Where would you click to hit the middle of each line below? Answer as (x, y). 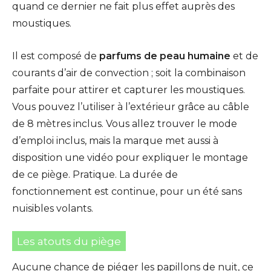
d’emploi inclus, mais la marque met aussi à (115, 140)
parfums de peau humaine (165, 56)
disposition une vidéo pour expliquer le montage (130, 157)
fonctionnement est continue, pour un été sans (127, 191)
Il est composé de (56, 56)
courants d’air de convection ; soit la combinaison (129, 73)
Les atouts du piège (69, 241)
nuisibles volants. (53, 208)
